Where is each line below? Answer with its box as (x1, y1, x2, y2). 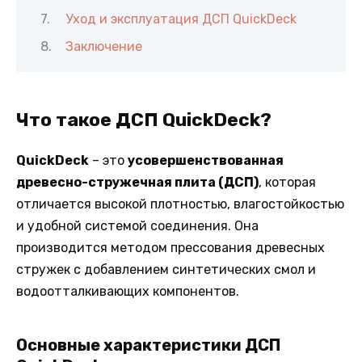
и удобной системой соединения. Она (16, 217, 259, 234)
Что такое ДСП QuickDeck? (16, 107, 271, 131)
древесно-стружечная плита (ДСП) (16, 174, 259, 190)
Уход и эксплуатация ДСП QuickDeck (65, 11, 297, 27)
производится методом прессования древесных (16, 239, 325, 255)
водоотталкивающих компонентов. (16, 283, 239, 299)
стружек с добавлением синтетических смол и (16, 261, 316, 277)
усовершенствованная (128, 152, 284, 168)
